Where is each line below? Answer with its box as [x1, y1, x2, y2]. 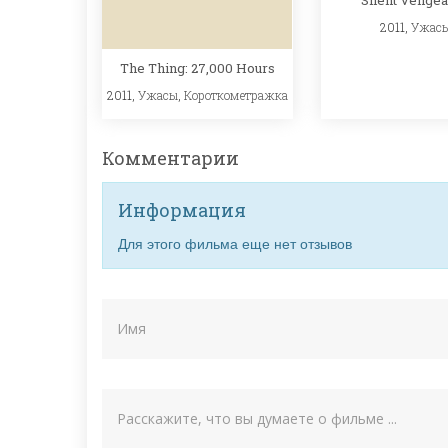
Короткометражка [183, 87, 288, 104]
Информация [118, 198, 246, 223]
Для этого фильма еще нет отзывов [118, 233, 352, 254]
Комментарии [102, 146, 239, 171]
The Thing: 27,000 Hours [119, 59, 275, 78]
